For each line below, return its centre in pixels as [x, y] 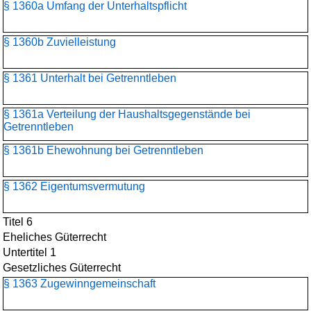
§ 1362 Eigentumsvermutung [74, 186]
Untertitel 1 [30, 252]
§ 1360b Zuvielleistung [60, 42]
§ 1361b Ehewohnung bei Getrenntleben [103, 150]
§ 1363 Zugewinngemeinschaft [79, 284]
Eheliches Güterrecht [54, 237]
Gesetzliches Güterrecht [62, 268]
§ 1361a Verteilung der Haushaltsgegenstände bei [127, 114]
